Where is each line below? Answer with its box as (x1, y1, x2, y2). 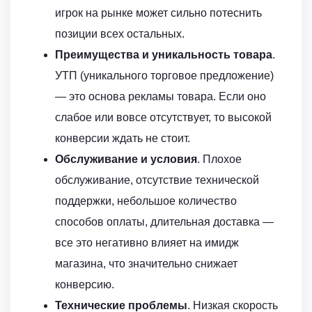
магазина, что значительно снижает (55, 258, 237, 270)
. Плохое (197, 153, 242, 166)
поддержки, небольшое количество (55, 195, 237, 208)
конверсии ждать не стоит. (55, 132, 190, 145)
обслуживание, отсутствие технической (55, 174, 259, 187)
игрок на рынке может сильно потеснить (55, 7, 262, 19)
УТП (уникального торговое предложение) (55, 70, 274, 82)
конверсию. (55, 279, 114, 291)
